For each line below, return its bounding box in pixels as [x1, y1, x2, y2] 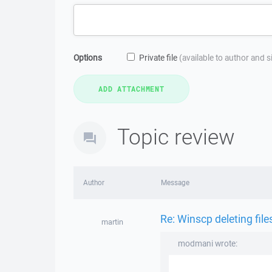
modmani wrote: [177, 238, 237, 249]
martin [101, 217, 123, 227]
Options [73, 52, 102, 63]
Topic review [117, 122, 235, 151]
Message [160, 178, 189, 187]
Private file [139, 52, 179, 63]
